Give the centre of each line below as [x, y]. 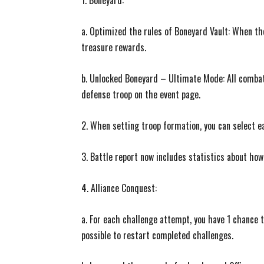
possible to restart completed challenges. [157, 235]
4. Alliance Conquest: [119, 188]
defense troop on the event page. [141, 94]
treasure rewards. [114, 47]
